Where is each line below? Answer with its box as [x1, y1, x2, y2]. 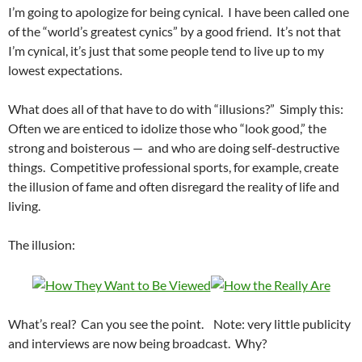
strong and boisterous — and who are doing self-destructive [8, 140, 339, 156]
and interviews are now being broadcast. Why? [8, 335, 267, 351]
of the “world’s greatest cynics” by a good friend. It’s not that [8, 23, 341, 40]
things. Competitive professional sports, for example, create [8, 159, 339, 175]
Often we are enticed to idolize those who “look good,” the [8, 120, 326, 137]
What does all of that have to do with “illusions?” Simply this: [8, 101, 343, 117]
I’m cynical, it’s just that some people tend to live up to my [8, 43, 324, 59]
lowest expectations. [8, 62, 122, 78]
